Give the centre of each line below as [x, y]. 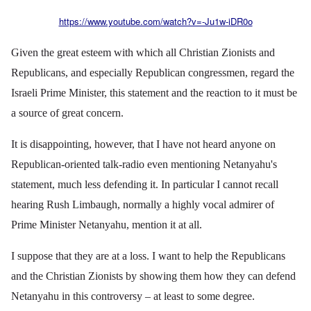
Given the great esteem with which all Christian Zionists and [143, 53]
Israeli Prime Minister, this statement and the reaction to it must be [154, 93]
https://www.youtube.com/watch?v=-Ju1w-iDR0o [155, 22]
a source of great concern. [67, 113]
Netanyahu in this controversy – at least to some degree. [133, 296]
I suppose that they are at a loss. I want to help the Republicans [148, 256]
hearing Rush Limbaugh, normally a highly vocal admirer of [143, 205]
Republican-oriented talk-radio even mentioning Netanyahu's [144, 165]
